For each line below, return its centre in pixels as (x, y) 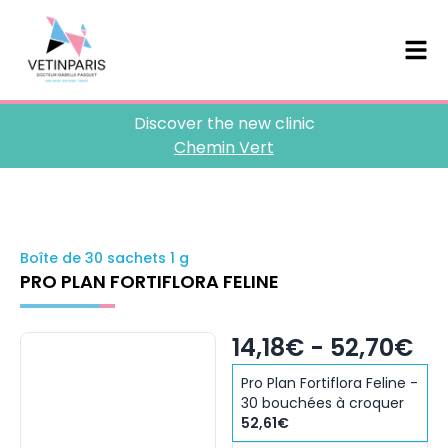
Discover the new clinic (224, 123)
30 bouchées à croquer (322, 403)
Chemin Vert (224, 147)
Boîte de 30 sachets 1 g (104, 258)
